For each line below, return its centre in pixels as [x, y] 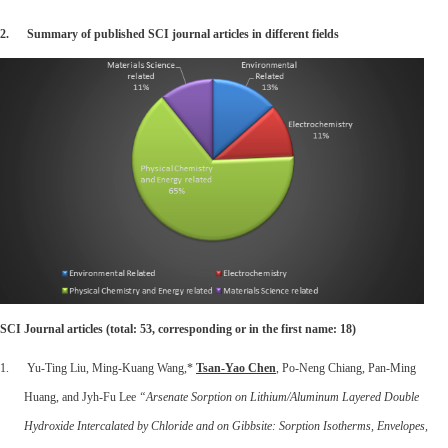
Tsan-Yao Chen [236, 367]
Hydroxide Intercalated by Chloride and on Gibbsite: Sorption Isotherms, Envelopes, [226, 425]
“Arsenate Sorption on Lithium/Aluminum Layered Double [279, 396]
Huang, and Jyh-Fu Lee [81, 396]
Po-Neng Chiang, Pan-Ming [347, 367]
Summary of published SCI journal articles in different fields [184, 33]
